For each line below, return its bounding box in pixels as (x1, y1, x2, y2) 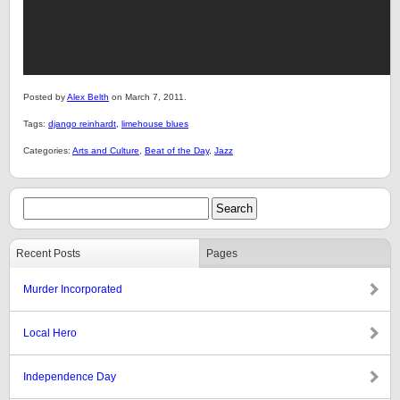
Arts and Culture (72, 146, 139, 155)
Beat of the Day (145, 146, 209, 155)
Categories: (23, 146, 72, 155)
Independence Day (23, 371, 116, 383)
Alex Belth (67, 92, 109, 102)
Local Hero (23, 327, 77, 339)
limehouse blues (121, 119, 188, 129)
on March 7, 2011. (109, 92, 187, 102)
